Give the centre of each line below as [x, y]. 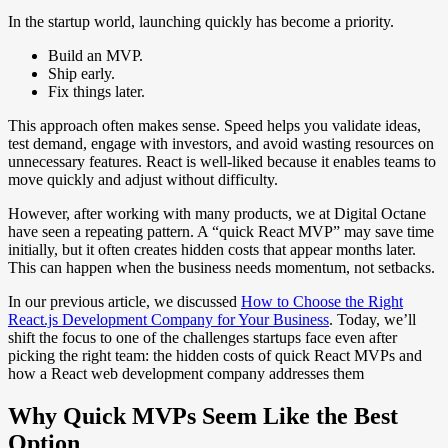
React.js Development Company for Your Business [168, 319]
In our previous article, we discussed [124, 301]
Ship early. [81, 73]
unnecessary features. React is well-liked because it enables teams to [222, 161]
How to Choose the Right [322, 301]
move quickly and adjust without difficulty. [143, 179]
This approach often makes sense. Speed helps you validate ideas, [214, 125]
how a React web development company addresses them [186, 373]
